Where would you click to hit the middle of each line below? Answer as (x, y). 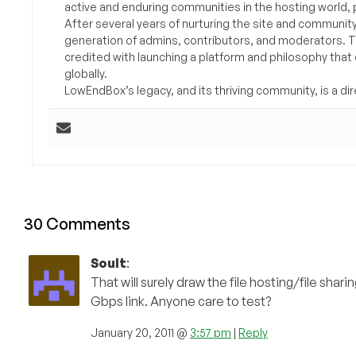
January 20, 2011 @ (140, 333)
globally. (85, 74)
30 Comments (77, 224)
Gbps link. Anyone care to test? (181, 302)
